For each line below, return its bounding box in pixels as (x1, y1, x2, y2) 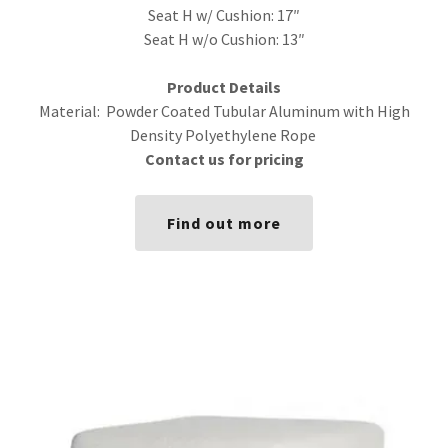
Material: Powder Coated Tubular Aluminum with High (38, 101, 410, 121)
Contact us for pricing (144, 149, 304, 169)
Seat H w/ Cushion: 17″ (148, 5, 300, 25)
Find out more (166, 213, 282, 233)
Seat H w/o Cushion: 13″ (143, 29, 305, 49)
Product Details (167, 77, 281, 97)
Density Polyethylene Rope (129, 125, 319, 145)
